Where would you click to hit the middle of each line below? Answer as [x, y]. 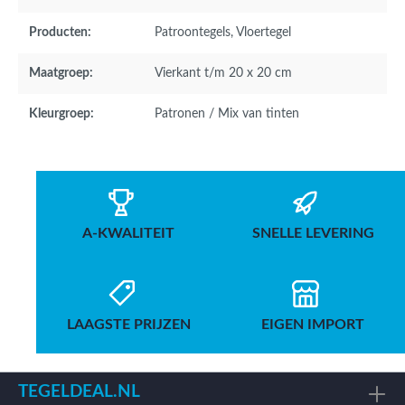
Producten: [60, 33]
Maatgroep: [61, 74]
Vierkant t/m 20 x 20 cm [223, 74]
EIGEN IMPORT [313, 325]
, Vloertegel [261, 33]
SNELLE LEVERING [313, 234]
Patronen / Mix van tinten [227, 114]
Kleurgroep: [61, 114]
